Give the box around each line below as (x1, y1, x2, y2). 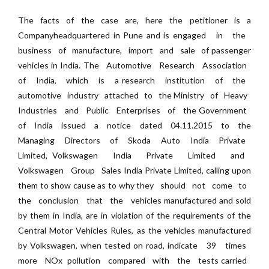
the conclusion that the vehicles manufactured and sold (18, 195, 251, 205)
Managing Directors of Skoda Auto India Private (18, 135, 251, 145)
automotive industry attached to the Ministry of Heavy (18, 90, 251, 100)
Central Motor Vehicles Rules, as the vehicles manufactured (18, 225, 251, 235)
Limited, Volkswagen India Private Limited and (18, 150, 251, 160)
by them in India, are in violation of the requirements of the (18, 210, 251, 220)
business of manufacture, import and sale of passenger (18, 45, 251, 55)
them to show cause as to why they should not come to (18, 180, 251, 190)
